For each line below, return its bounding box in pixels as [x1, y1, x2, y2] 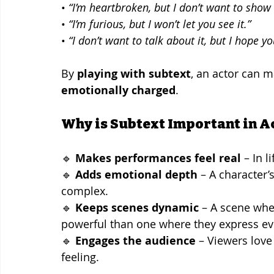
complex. [61, 183, 108, 198]
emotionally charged [61, 82, 176, 98]
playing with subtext [77, 65, 191, 81]
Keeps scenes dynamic [75, 199, 199, 215]
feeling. [61, 249, 99, 264]
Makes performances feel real [75, 150, 241, 166]
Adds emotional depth [75, 166, 198, 182]
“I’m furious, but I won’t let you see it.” [68, 16, 251, 31]
